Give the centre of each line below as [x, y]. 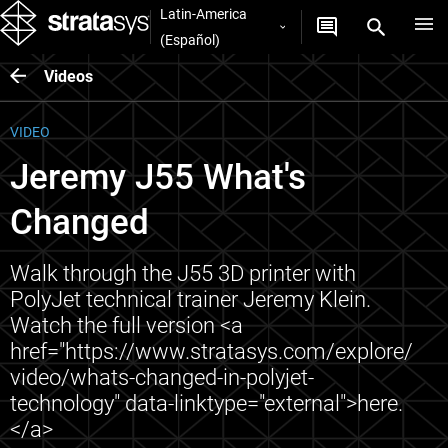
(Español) [189, 39]
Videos [68, 76]
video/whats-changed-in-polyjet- [162, 377]
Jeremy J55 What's [158, 177]
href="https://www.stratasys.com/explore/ [211, 351]
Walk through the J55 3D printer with [183, 273]
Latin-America [203, 13]
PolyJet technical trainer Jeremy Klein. [190, 299]
